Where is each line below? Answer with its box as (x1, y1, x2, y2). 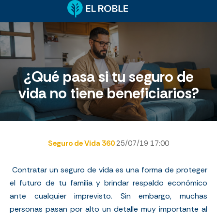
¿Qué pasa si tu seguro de (23, 67, 194, 87)
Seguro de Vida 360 (48, 138, 116, 148)
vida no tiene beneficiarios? (18, 84, 199, 103)
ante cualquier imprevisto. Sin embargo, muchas (10, 190, 207, 201)
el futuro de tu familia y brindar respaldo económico (10, 177, 207, 188)
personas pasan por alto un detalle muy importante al (10, 203, 207, 214)
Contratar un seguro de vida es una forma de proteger (12, 164, 208, 175)
